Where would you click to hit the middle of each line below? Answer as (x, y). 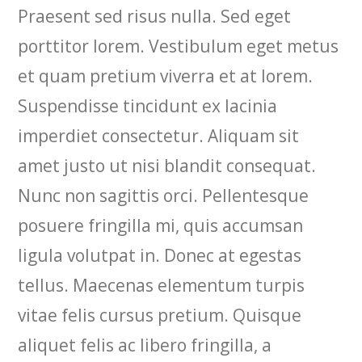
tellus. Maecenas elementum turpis (162, 285)
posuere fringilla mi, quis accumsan (161, 225)
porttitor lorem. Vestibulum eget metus (179, 46)
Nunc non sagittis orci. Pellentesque (164, 196)
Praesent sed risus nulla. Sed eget (155, 16)
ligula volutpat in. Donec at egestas (160, 255)
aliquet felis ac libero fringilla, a (145, 345)
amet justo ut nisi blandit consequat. (167, 166)
